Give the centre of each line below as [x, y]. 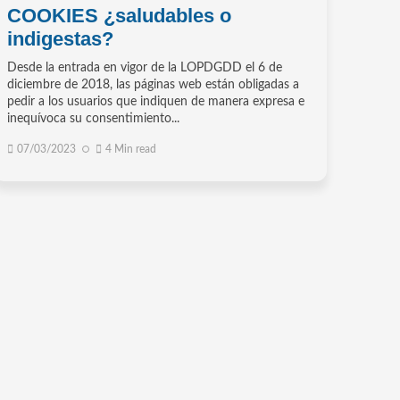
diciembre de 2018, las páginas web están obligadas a [153, 84]
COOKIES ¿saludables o [119, 15]
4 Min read [130, 149]
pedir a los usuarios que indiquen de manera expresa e [155, 101]
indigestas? [60, 38]
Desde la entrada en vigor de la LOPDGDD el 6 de [144, 67]
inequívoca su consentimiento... [93, 118]
